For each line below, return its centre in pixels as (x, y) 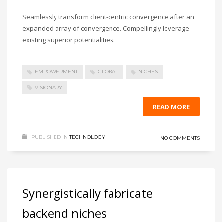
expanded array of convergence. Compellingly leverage (106, 28)
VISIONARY (49, 87)
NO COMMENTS (180, 138)
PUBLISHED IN (50, 137)
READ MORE (171, 107)
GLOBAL (108, 72)
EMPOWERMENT (56, 72)
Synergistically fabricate (87, 193)
